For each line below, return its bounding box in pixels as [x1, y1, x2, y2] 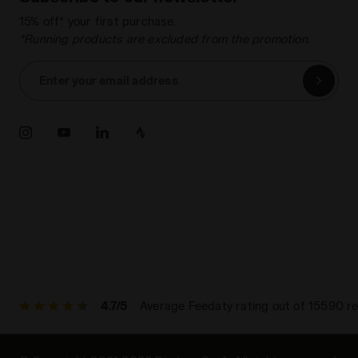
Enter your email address [39, 74, 178, 88]
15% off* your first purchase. [19, 14, 176, 29]
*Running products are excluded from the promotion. [19, 32, 310, 46]
